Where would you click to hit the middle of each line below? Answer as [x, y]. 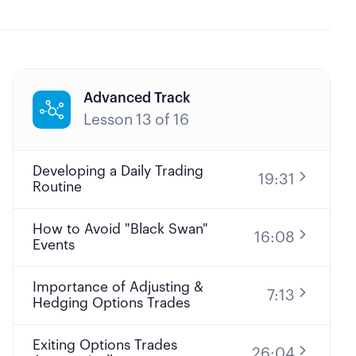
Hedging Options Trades [111, 303]
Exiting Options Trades [105, 345]
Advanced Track [137, 98]
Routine [57, 187]
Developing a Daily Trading [118, 171]
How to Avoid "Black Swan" [120, 229]
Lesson [108, 120]
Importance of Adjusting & [118, 287]
